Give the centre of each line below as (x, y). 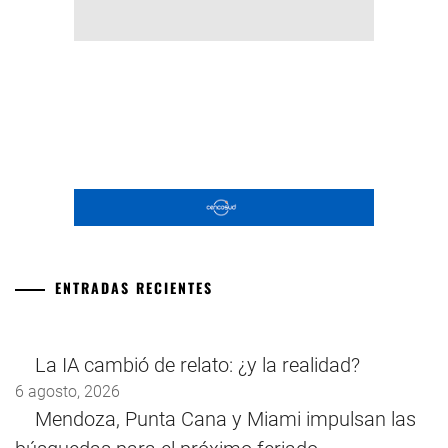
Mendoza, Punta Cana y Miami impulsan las (225, 419)
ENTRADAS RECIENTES (134, 288)
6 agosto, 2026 (67, 392)
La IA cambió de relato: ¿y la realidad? (197, 365)
